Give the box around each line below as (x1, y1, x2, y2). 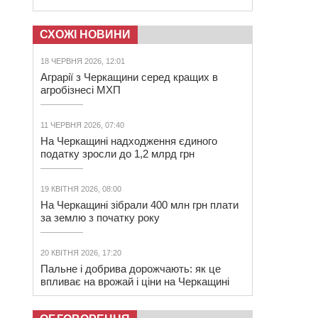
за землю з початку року (40, 212, 160, 224)
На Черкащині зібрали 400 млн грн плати (40, 199, 238, 211)
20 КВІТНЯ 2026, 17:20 (40, 248, 121, 257)
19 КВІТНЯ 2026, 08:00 (40, 185, 121, 193)
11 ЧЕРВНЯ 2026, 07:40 (40, 121, 124, 129)
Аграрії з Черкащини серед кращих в (40, 71, 218, 83)
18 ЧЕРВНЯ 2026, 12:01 (40, 57, 125, 65)
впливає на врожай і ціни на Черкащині (40, 275, 229, 287)
